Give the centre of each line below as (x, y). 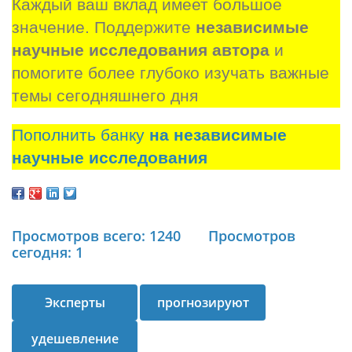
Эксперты (75, 302)
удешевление (75, 338)
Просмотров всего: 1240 (96, 235)
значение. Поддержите (104, 27)
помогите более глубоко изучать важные (170, 73)
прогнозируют (203, 302)
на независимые (218, 136)
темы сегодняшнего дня (105, 96)
